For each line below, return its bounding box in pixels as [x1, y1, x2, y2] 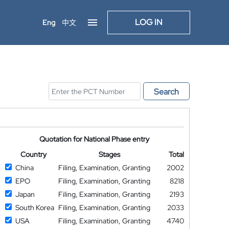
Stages [99, 150, 121, 159]
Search [154, 86, 179, 97]
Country [20, 150, 47, 159]
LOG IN [135, 17, 163, 28]
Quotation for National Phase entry [39, 134, 150, 144]
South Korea [15, 203, 54, 212]
